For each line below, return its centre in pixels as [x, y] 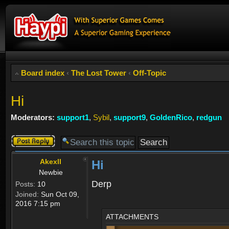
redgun [209, 117]
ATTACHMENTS [132, 216]
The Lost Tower [99, 73]
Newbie [51, 173]
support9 [130, 117]
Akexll [50, 162]
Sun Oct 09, [59, 194]
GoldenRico [171, 117]
